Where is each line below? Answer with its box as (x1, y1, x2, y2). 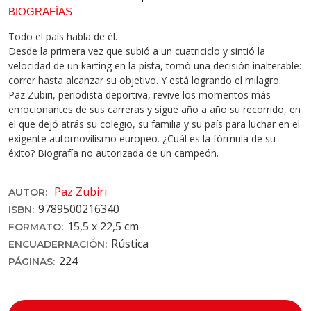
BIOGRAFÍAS (8, 5, 72, 17)
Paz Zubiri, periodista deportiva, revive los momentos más (8, 87, 271, 101)
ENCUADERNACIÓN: (8, 237, 107, 251)
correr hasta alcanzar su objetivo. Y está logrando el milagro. (8, 73, 281, 87)
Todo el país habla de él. (8, 29, 117, 43)
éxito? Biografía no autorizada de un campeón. (8, 146, 219, 160)
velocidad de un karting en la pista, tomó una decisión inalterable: (8, 58, 301, 72)
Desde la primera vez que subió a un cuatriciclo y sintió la (8, 44, 265, 58)
